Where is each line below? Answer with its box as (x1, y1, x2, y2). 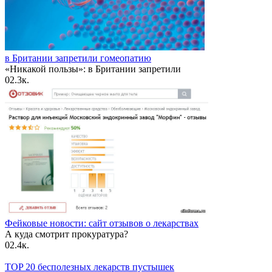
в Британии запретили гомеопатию (5, 52, 151, 63)
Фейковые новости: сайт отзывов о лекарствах (5, 217, 199, 228)
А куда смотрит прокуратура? (5, 228, 138, 239)
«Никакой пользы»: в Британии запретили (5, 63, 181, 74)
